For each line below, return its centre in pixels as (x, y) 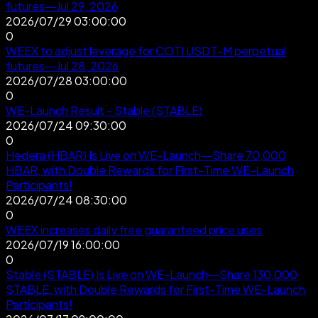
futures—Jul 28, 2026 (62, 65)
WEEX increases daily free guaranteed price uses (134, 229)
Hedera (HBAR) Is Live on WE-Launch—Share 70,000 (146, 155)
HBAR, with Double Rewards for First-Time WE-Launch (150, 170)
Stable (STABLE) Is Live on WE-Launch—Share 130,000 (152, 274)
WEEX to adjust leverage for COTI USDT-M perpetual (146, 50)
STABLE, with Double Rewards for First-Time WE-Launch (155, 289)
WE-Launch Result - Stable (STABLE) (104, 110)
